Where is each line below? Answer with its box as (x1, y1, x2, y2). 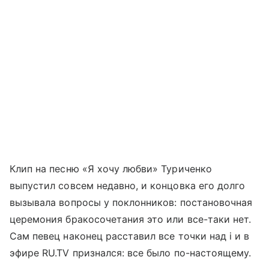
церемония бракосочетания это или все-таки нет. (10, 213, 252, 225)
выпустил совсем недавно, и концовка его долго (10, 180, 246, 192)
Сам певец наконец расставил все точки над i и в (10, 230, 250, 242)
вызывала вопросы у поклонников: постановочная (10, 196, 253, 208)
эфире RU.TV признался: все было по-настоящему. (10, 247, 252, 259)
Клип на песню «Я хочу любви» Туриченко (10, 163, 212, 175)
